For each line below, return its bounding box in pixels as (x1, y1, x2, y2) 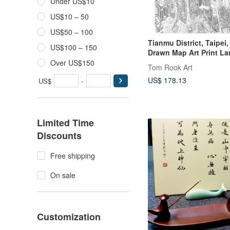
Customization (37, 210, 101, 223)
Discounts (37, 129, 82, 142)
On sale (50, 170, 75, 180)
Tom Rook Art (148, 62, 193, 72)
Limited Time (37, 116, 94, 129)
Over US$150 (50, 57, 94, 68)
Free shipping (50, 150, 95, 161)
